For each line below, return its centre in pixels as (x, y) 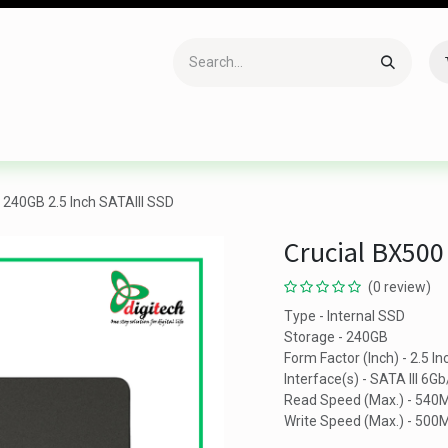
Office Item (252, 138)
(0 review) (399, 287)
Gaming (160, 138)
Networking (355, 138)
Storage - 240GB (336, 337)
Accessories (65, 138)
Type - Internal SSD (344, 316)
